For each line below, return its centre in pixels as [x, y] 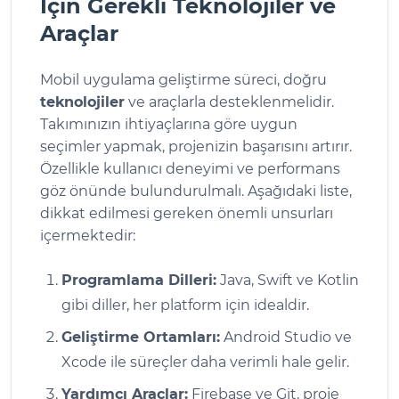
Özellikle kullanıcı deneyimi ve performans [190, 168]
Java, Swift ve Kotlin [288, 280]
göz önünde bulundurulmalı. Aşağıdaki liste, [196, 191]
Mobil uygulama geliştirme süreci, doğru [183, 79]
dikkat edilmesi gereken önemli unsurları [187, 213]
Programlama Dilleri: [139, 280]
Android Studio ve [286, 337]
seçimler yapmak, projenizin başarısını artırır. [196, 146]
